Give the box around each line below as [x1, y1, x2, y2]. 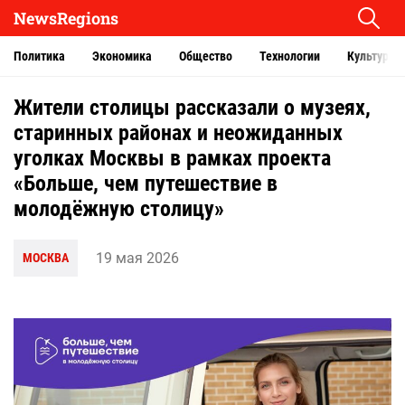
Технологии [259, 49, 320, 63]
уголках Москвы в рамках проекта [14, 146, 331, 171]
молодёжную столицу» [14, 196, 224, 221]
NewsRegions [14, 7, 118, 29]
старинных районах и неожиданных [14, 120, 343, 146]
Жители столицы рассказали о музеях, [14, 95, 371, 120]
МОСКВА [23, 250, 69, 265]
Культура [347, 49, 395, 63]
